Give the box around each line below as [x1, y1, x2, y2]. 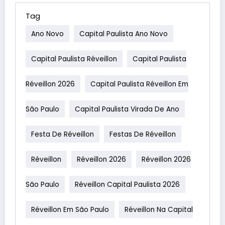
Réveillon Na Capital [125, 204, 193, 214]
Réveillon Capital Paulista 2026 [75, 179, 180, 189]
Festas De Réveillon [109, 129, 176, 139]
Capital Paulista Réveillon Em [90, 79, 188, 89]
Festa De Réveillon [31, 129, 94, 139]
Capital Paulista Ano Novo [79, 29, 168, 39]
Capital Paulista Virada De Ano [75, 104, 179, 114]
